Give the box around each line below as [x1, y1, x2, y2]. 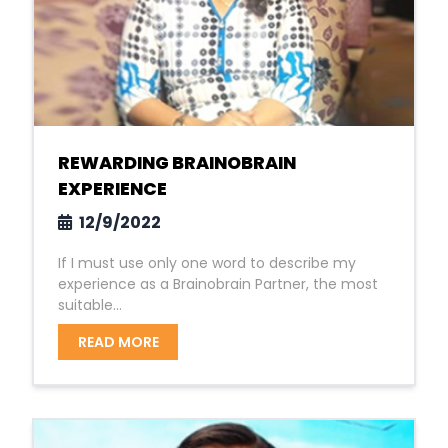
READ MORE [77, 332, 159, 352]
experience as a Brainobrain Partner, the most [58, 274, 378, 294]
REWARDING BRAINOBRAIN [58, 150, 296, 175]
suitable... [58, 295, 122, 315]
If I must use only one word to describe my [58, 253, 356, 273]
